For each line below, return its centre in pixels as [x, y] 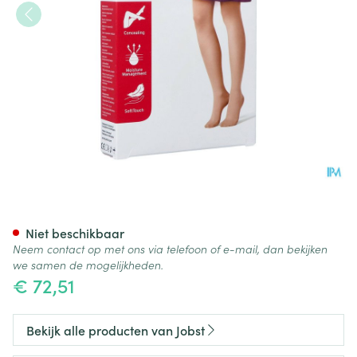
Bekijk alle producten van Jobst [116, 330]
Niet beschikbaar [75, 233]
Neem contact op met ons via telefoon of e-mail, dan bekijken [170, 249]
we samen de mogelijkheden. [88, 265]
